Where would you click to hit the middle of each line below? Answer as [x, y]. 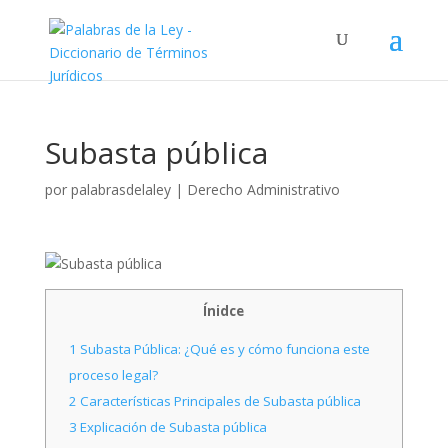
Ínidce [224, 311]
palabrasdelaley [120, 189]
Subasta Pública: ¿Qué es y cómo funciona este [224, 349]
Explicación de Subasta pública [172, 427]
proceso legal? [114, 375]
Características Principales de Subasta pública [219, 401]
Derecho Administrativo [263, 189]
